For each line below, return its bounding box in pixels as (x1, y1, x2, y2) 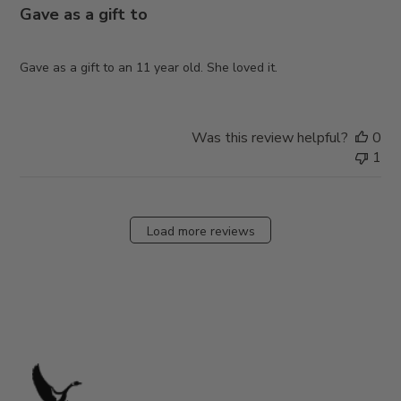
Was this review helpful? (191, 127, 348, 148)
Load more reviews (146, 223, 255, 241)
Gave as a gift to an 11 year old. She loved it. (20, 58, 278, 76)
